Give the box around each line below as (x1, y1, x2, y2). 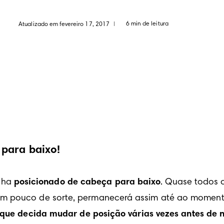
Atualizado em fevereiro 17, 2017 (18, 21, 109, 27)
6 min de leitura (125, 20, 168, 27)
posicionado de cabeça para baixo (13, 178, 161, 187)
